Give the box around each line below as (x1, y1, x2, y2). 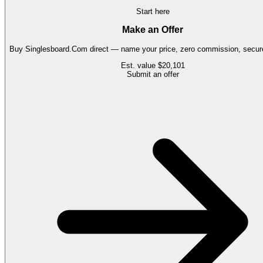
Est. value (120, 61, 158, 70)
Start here (136, 6, 170, 16)
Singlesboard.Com (25, 45, 87, 54)
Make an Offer (122, 25, 183, 35)
